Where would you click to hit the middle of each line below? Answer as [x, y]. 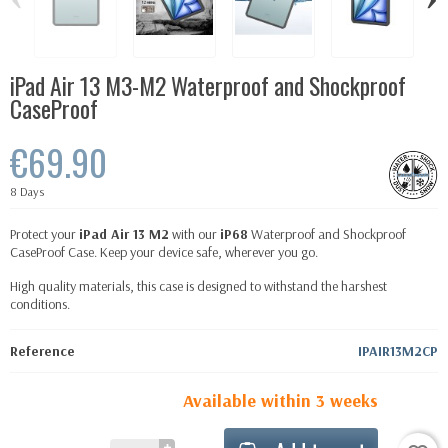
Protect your [44, 233]
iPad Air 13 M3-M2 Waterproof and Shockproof [208, 85]
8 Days [27, 191]
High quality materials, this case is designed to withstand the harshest [198, 285]
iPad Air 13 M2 [124, 233]
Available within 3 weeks [280, 400]
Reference [42, 350]
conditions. [40, 303]
